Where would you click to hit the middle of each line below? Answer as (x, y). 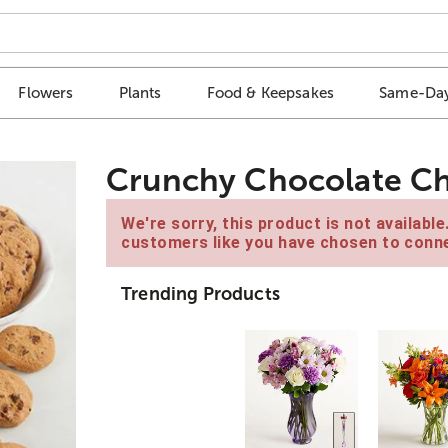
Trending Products (200, 293)
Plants (140, 93)
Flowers (46, 93)
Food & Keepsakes (270, 93)
